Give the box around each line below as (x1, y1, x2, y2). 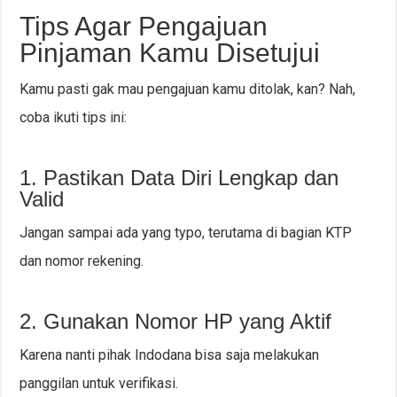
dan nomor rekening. (19, 253, 144, 270)
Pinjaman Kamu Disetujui (19, 38, 321, 68)
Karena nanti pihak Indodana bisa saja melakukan (19, 346, 320, 364)
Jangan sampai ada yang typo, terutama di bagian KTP (19, 224, 353, 242)
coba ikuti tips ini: (19, 109, 128, 127)
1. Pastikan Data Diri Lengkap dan (19, 166, 339, 191)
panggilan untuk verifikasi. (19, 375, 179, 393)
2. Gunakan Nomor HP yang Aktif (19, 309, 332, 334)
